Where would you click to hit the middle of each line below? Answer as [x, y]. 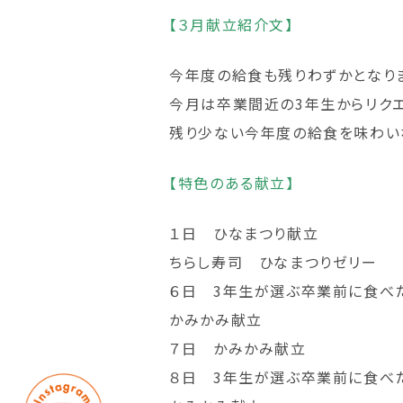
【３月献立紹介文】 [232, 24]
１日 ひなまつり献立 [244, 233]
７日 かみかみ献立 [238, 348]
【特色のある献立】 [232, 182]
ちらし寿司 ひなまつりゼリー [273, 261]
